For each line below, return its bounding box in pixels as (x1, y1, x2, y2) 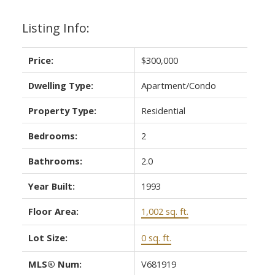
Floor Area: (28, 204, 79, 217)
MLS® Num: (28, 257, 82, 270)
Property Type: (28, 104, 96, 117)
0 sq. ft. (141, 231, 171, 244)
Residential (141, 104, 185, 117)
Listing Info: (21, 19, 90, 36)
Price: (28, 53, 53, 66)
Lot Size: (28, 231, 68, 244)
